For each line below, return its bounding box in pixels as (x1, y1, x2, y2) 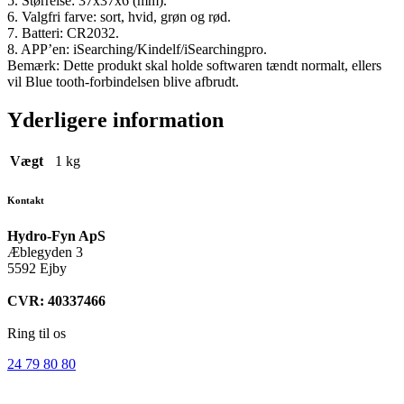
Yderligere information (7, 108, 224, 133)
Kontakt (7, 195, 44, 207)
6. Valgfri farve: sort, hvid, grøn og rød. (7, 9, 231, 25)
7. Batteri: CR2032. (7, 25, 119, 41)
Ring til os (7, 326, 66, 342)
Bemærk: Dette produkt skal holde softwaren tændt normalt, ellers (7, 58, 381, 74)
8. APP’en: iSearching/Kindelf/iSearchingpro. (7, 41, 267, 58)
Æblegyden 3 (7, 244, 83, 261)
